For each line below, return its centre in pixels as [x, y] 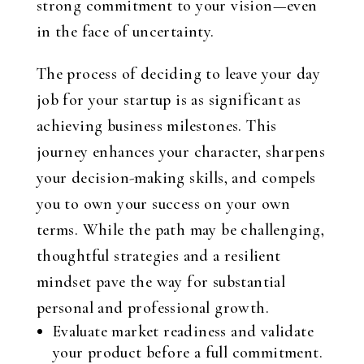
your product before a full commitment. [187, 353]
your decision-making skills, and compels [176, 178]
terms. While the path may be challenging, [180, 230]
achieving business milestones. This [156, 126]
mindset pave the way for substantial [161, 282]
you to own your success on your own [163, 204]
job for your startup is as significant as [169, 100]
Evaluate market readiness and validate [183, 331]
